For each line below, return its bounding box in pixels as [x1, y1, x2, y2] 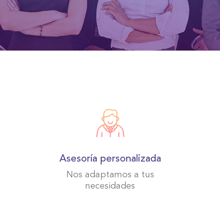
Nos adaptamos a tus [66, 170, 154, 179]
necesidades [85, 182, 135, 191]
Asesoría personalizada [59, 154, 161, 164]
